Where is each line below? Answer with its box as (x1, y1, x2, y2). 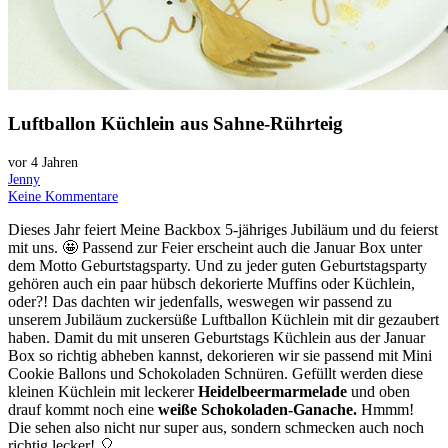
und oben (347, 383, 410, 401)
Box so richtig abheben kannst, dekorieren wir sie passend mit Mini (8, 347, 432, 365)
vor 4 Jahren (8, 154, 78, 171)
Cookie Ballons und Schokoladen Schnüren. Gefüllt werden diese (8, 365, 423, 383)
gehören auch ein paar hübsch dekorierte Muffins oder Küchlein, (8, 275, 415, 293)
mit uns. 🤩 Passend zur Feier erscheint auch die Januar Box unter (8, 239, 422, 257)
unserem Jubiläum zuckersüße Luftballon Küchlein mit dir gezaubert (8, 311, 439, 329)
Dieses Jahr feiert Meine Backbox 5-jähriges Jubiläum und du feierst (8, 221, 438, 239)
